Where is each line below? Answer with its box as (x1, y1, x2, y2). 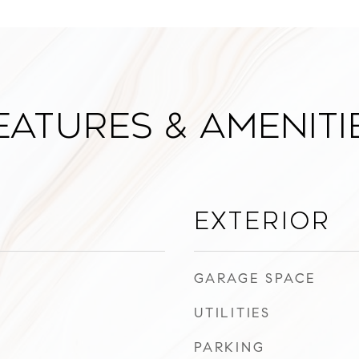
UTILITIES (194, 305, 271, 321)
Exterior (194, 208, 331, 235)
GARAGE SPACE (194, 270, 316, 287)
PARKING (194, 339, 265, 356)
